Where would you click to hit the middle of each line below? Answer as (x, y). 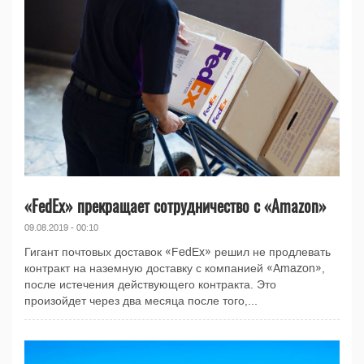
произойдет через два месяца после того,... (141, 301)
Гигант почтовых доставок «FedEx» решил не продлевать (178, 253)
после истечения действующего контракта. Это (150, 285)
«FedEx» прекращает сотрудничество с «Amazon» (175, 206)
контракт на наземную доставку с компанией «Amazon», (175, 269)
